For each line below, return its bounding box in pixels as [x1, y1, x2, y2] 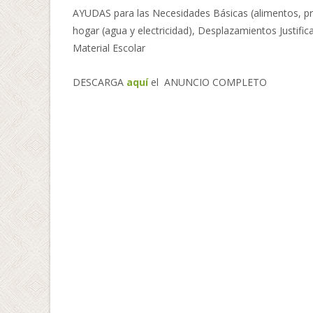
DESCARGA [73, 75, 126, 89]
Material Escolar [73, 41, 145, 54]
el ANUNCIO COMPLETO [151, 75, 267, 89]
